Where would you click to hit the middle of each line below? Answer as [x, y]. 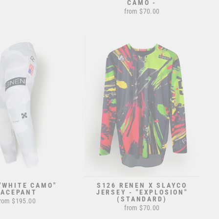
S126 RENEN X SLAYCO [142, 186]
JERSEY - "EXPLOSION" [142, 192]
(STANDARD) [142, 199]
